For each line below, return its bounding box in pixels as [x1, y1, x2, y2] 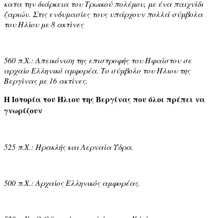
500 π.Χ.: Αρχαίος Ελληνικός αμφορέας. [4, 177, 140, 188]
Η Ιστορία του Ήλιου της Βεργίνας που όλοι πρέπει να [4, 93, 205, 105]
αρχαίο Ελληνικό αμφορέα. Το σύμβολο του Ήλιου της [4, 65, 190, 75]
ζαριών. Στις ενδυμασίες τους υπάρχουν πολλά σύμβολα [4, 8, 203, 19]
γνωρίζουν [4, 104, 42, 116]
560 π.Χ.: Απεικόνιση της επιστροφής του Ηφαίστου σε [4, 54, 192, 65]
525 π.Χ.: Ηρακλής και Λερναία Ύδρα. [4, 141, 133, 152]
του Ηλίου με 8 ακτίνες [4, 18, 84, 29]
